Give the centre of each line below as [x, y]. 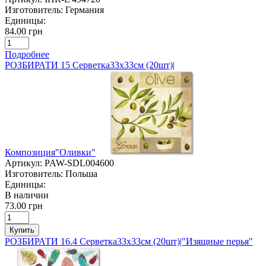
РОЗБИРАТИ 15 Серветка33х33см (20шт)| [90, 65]
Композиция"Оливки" [50, 152]
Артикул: [23, 163]
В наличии [27, 195]
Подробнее [27, 54]
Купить [22, 230]
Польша [81, 173]
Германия [85, 9]
